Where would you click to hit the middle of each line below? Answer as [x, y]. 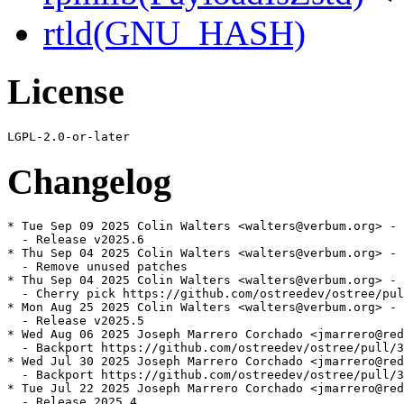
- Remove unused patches [97, 267]
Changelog [89, 181]
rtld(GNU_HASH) [174, 33]
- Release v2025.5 [76, 321]
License [66, 92]
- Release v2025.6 [76, 240]
